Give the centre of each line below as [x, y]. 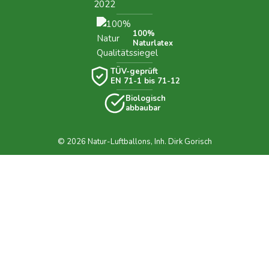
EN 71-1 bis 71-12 [145, 81]
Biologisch [145, 99]
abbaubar [143, 108]
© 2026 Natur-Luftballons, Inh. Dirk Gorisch [134, 142]
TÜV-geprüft [134, 72]
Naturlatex [153, 44]
